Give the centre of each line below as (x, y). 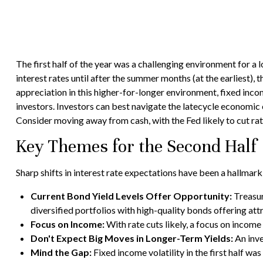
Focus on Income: (67, 224)
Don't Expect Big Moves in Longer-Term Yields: (131, 238)
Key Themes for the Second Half (136, 146)
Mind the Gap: (61, 252)
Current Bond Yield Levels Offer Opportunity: (131, 195)
